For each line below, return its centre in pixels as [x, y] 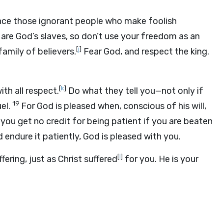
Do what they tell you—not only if [135, 91]
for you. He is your [161, 159]
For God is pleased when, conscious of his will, [114, 106]
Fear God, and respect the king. [145, 52]
